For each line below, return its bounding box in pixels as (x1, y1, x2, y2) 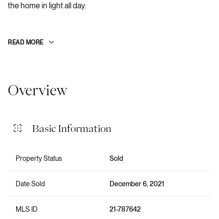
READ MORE (8, 39, 44, 46)
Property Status (16, 154, 62, 162)
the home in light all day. (8, 1, 86, 10)
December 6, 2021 (109, 179, 164, 188)
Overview (8, 83, 67, 97)
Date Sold (16, 179, 45, 188)
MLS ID (16, 205, 38, 213)
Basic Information (32, 123, 111, 133)
